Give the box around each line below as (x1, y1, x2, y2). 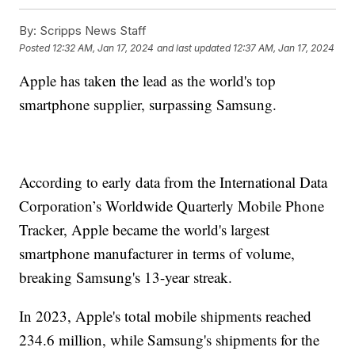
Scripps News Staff (36, 23, 147, 39)
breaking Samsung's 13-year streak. (19, 267, 233, 288)
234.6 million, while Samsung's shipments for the (19, 330, 320, 350)
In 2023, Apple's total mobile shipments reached (19, 306, 312, 326)
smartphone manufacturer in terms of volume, (19, 243, 296, 264)
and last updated (157, 41, 231, 54)
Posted (19, 41, 53, 54)
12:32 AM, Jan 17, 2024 (52, 41, 155, 54)
